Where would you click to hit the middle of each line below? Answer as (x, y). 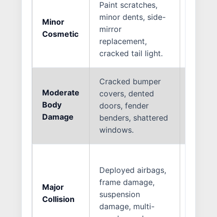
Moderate (61, 92)
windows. (116, 130)
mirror (110, 29)
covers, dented (127, 93)
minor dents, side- (132, 17)
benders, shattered (134, 117)
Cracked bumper (130, 81)
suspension (120, 194)
